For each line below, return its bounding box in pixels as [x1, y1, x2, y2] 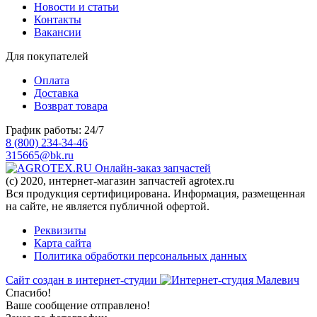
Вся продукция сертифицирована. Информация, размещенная [6, 187, 305, 200]
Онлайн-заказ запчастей [95, 161, 211, 174]
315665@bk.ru [6, 149, 74, 161]
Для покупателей [6, 50, 88, 62]
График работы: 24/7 [6, 123, 104, 136]
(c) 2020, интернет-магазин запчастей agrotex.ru [6, 174, 234, 187]
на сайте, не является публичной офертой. [6, 200, 209, 212]
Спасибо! [6, 286, 51, 299]
